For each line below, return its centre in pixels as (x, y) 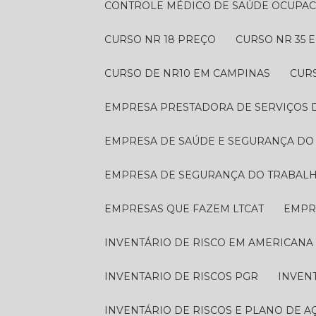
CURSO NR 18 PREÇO (164, 39)
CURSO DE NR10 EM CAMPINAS (191, 73)
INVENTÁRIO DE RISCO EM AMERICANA (211, 243)
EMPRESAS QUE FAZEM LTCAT (188, 209)
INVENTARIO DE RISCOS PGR (183, 276)
